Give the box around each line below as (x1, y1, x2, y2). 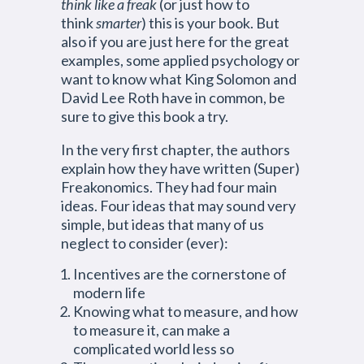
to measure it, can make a (73, 321, 230, 339)
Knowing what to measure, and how (73, 302, 298, 320)
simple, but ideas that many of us (61, 215, 264, 233)
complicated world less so (73, 340, 234, 357)
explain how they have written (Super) (61, 159, 300, 177)
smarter (96, 14, 141, 32)
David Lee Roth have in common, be (61, 89, 285, 106)
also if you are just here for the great (61, 32, 289, 50)
